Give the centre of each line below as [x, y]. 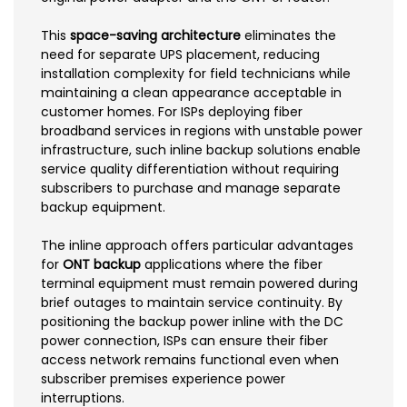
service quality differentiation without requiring [190, 169]
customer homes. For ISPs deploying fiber [172, 111]
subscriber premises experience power [163, 378]
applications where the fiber [232, 264]
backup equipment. [103, 207]
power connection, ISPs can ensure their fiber [184, 340]
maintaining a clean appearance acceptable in [191, 92]
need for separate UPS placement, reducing [180, 54]
